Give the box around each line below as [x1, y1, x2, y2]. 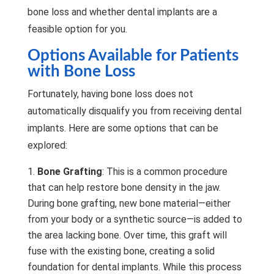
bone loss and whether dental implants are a [27, 6, 217, 18]
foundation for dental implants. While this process [27, 261, 242, 273]
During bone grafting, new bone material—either [27, 197, 231, 209]
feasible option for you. [27, 23, 127, 35]
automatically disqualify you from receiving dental [27, 105, 242, 117]
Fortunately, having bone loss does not [27, 87, 193, 100]
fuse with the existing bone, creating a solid [27, 245, 215, 257]
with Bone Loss [27, 63, 135, 80]
